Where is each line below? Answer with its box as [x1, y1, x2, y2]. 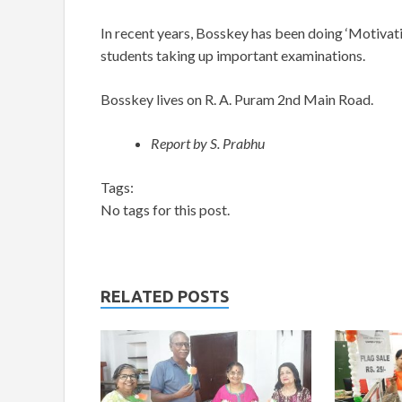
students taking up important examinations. [100, 46, 365, 64]
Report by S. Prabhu [151, 134, 265, 152]
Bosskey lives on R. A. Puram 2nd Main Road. [100, 90, 373, 108]
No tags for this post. [100, 200, 230, 218]
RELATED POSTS [100, 286, 229, 305]
